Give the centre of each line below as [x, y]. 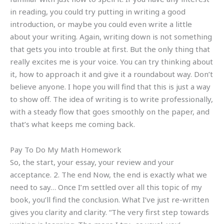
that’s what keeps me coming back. [72, 124]
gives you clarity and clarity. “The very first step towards [109, 212]
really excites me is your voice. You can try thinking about [111, 61]
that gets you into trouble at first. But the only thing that [110, 49]
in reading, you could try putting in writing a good [98, 11]
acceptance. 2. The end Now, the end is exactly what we [108, 175]
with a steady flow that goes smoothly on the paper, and [110, 111]
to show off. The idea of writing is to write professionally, [111, 99]
